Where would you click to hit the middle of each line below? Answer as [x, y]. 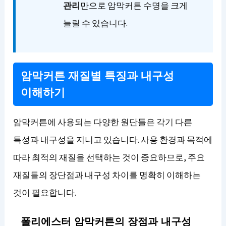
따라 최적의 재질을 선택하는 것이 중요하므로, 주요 [109, 157]
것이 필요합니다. [45, 193]
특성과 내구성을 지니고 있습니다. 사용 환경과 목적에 [113, 140]
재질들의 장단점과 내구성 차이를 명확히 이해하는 [107, 175]
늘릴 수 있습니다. [96, 23]
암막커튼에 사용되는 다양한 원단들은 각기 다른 [103, 122]
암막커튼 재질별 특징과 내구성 [98, 76]
